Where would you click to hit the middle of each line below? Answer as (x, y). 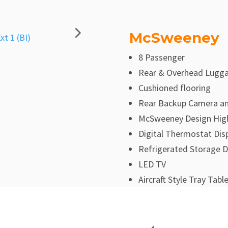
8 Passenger (161, 58)
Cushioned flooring (174, 88)
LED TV (152, 164)
